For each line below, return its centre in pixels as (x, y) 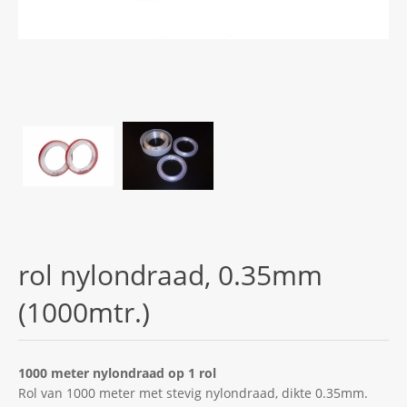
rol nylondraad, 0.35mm (170, 274)
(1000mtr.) (84, 312)
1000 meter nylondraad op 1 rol (117, 372)
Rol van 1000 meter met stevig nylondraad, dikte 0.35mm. (193, 392)
